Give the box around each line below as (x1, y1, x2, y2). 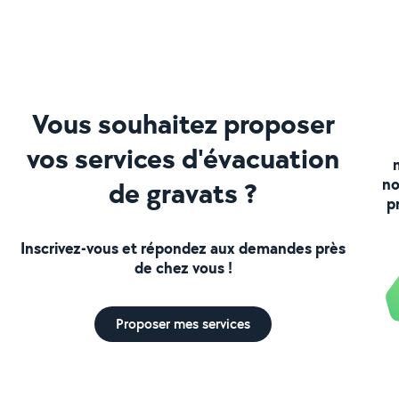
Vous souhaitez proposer (31, 103, 335, 142)
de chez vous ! (134, 256, 232, 279)
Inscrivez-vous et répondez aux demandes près (20, 236, 346, 259)
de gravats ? (109, 173, 258, 212)
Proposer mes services (116, 313, 251, 333)
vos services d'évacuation (27, 138, 340, 177)
